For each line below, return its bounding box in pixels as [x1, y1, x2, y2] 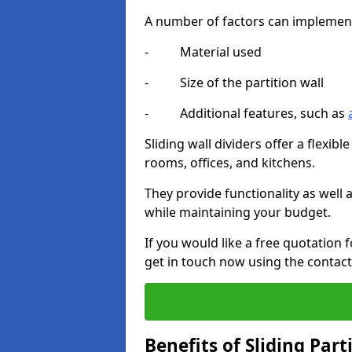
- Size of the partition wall [145, 74, 324, 91]
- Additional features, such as [145, 104, 348, 122]
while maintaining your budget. [145, 203, 331, 221]
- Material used [145, 43, 262, 60]
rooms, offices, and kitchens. [145, 154, 315, 171]
